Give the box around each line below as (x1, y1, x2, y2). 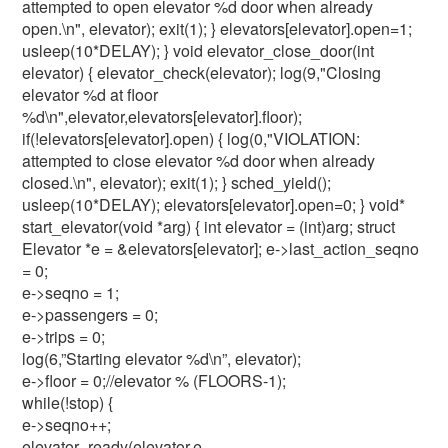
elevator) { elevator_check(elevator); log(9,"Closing (22, 61, 382, 84)
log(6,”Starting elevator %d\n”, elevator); (22, 347, 302, 370)
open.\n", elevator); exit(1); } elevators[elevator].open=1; (22, 17, 413, 40)
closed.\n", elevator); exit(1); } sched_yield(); (22, 171, 332, 194)
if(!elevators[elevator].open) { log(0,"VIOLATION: (22, 127, 361, 150)
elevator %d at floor (22, 83, 159, 106)
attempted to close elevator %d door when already (22, 149, 376, 172)
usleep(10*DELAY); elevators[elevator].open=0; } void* (22, 193, 406, 216)
